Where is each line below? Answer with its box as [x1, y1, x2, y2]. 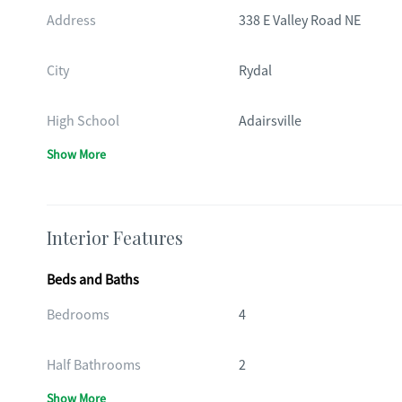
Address [47, 12, 96, 30]
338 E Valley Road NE [238, 12, 361, 30]
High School [47, 112, 119, 130]
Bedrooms [47, 306, 109, 324]
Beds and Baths [47, 271, 139, 289]
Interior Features [47, 225, 183, 249]
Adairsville [238, 112, 301, 130]
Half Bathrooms [47, 356, 141, 374]
